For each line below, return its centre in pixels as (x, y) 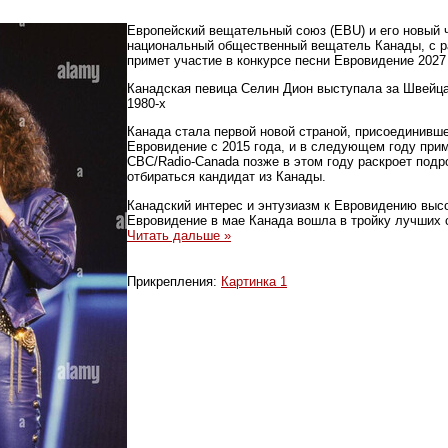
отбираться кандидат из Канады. (226, 177)
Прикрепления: (174, 281)
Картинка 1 (254, 281)
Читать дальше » (179, 235)
